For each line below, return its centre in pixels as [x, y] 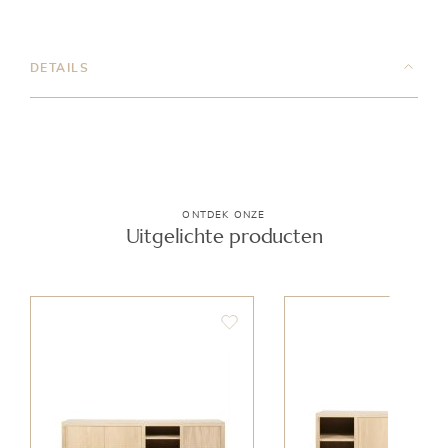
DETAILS [60, 67]
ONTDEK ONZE [224, 214]
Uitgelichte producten [224, 236]
